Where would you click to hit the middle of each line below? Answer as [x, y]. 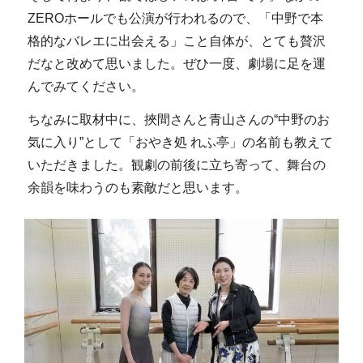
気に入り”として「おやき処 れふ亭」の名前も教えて [180, 143]
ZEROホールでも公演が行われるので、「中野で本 [175, 18]
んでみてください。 [85, 86]
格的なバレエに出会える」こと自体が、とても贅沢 [176, 41]
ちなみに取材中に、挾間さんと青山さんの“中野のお [178, 120]
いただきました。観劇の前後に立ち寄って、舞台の [176, 165]
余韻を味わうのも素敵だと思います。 [137, 188]
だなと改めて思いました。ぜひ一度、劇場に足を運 [176, 63]
